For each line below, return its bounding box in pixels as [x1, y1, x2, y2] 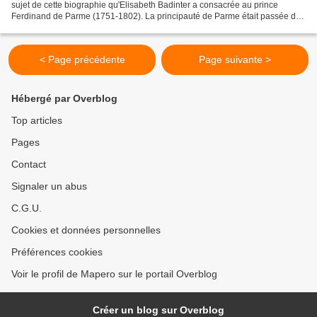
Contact [11, 158, 46, 171]
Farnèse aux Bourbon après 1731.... [11, 23, 149, 33]
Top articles [11, 115, 62, 127]
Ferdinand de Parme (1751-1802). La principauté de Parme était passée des [11, 11, 305, 22]
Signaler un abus [11, 180, 87, 192]
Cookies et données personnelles [11, 224, 161, 236]
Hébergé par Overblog [11, 93, 117, 105]
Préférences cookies [11, 246, 103, 258]
